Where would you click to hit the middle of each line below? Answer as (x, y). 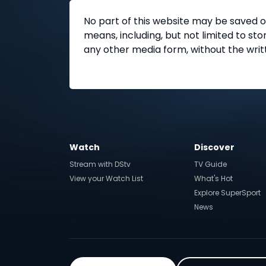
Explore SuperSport (227, 193)
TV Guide (210, 164)
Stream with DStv (100, 164)
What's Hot (213, 178)
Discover (214, 147)
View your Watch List (106, 178)
